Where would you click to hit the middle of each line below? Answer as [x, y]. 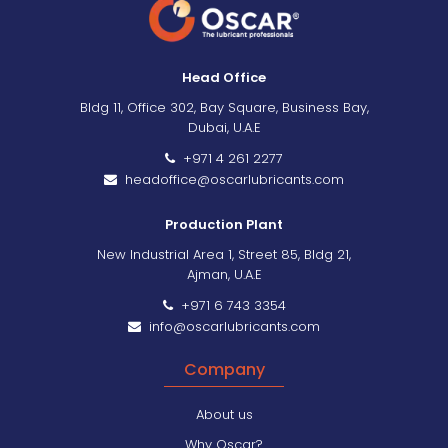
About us [224, 414]
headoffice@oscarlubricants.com [230, 179]
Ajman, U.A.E [224, 274]
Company [224, 369]
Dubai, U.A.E [224, 127]
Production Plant [224, 224]
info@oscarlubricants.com [230, 326]
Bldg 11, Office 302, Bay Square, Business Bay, [224, 107]
